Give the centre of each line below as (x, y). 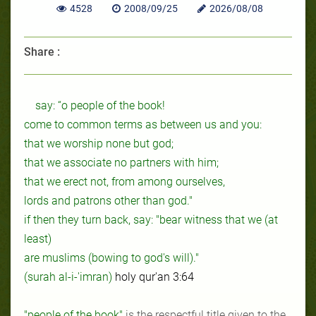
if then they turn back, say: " (92, 219)
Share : (42, 51)
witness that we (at (230, 219)
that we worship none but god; (99, 143)
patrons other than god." (132, 200)
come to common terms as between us (122, 124)
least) (38, 238)
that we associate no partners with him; (121, 162)
